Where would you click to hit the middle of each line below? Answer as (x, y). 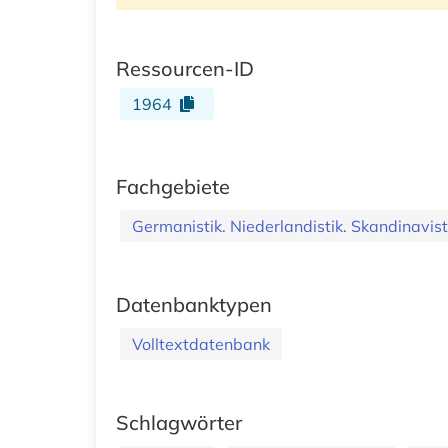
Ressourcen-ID (185, 68)
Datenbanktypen (194, 304)
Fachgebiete (173, 186)
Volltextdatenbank (201, 343)
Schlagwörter (179, 422)
